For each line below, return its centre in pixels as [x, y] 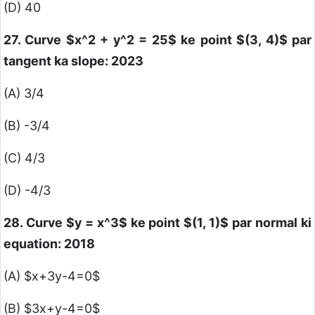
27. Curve [35, 40]
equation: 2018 [49, 244]
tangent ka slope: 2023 [73, 61]
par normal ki [270, 223]
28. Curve [35, 223]
